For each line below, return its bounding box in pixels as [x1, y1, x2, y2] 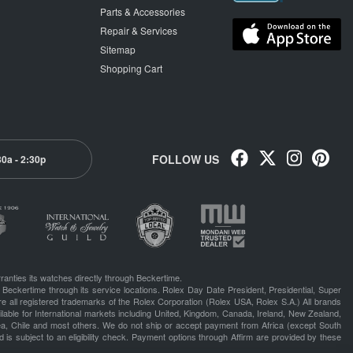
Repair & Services [100, 24, 177, 38]
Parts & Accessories [100, 5, 185, 19]
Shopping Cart [100, 61, 162, 76]
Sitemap [100, 43, 136, 57]
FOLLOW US [151, 151, 219, 168]
